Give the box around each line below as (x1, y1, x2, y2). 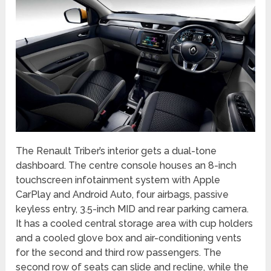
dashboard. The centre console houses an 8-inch (16, 159, 237, 171)
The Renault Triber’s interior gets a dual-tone (16, 145, 217, 157)
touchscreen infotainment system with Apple (16, 174, 221, 186)
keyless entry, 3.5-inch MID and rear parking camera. (16, 203, 249, 215)
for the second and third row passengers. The (16, 246, 222, 258)
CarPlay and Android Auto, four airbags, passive (16, 188, 229, 200)
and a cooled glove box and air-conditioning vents (16, 232, 242, 244)
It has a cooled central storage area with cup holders (16, 217, 253, 229)
